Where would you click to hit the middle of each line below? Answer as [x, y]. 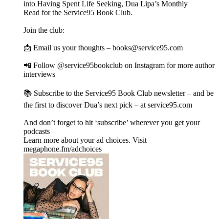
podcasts [38, 131]
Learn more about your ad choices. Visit [85, 140]
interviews [40, 74]
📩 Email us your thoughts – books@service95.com [104, 48]
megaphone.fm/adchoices [63, 149]
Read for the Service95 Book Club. [79, 13]
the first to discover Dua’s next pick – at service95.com [109, 105]
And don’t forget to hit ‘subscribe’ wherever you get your [112, 123]
